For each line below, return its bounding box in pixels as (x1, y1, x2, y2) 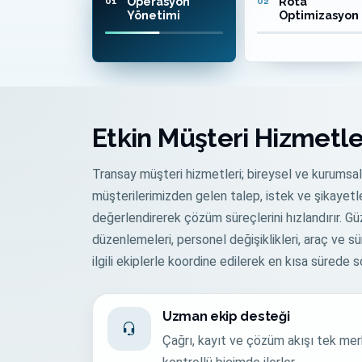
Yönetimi (127, 8, 180, 22)
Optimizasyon (278, 8, 359, 22)
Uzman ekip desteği (162, 309, 290, 324)
